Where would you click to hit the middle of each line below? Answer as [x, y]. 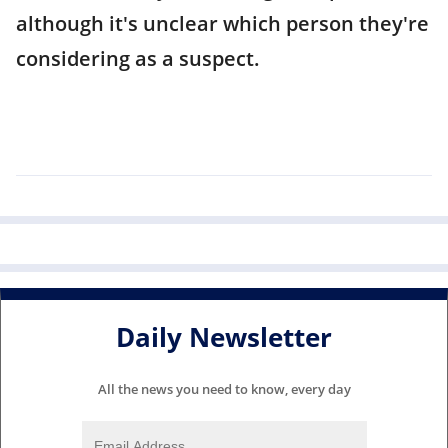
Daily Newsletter [224, 337]
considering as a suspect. [138, 58]
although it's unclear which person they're [222, 23]
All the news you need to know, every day [224, 388]
